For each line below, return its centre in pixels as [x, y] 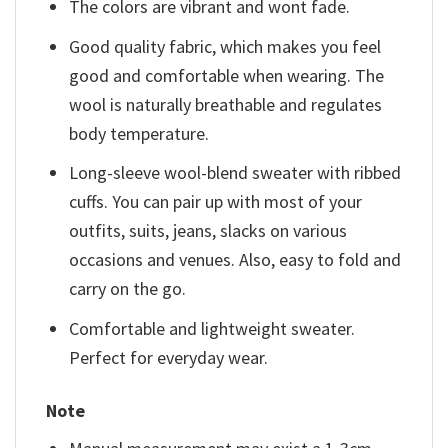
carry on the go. [128, 289]
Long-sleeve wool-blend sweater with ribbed [235, 173]
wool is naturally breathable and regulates [226, 104]
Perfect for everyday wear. [169, 358]
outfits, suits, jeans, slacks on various [208, 231]
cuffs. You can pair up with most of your [216, 202]
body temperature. [139, 133]
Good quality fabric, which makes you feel [225, 46]
